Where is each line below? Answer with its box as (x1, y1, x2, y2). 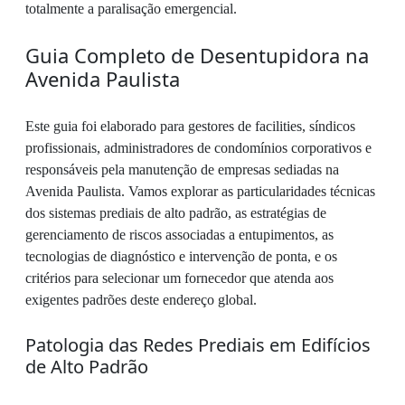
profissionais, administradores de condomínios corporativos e (25, 140, 372, 155)
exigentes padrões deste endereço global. (25, 292, 257, 307)
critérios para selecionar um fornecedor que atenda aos (25, 270, 334, 286)
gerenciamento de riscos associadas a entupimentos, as (25, 227, 334, 242)
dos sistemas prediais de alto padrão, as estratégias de (25, 205, 326, 221)
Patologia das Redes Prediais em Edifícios (25, 333, 371, 357)
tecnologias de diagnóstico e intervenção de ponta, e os (25, 249, 337, 264)
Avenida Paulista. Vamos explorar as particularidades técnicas (25, 184, 375, 199)
